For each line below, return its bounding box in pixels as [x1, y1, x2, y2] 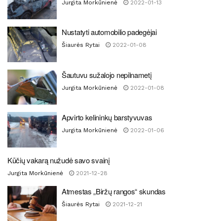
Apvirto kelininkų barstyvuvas [62, 112, 152, 122]
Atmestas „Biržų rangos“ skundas [62, 185, 166, 196]
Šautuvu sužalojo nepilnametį [62, 69, 152, 80]
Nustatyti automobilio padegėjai [62, 27, 157, 37]
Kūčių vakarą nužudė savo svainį [7, 154, 110, 165]
